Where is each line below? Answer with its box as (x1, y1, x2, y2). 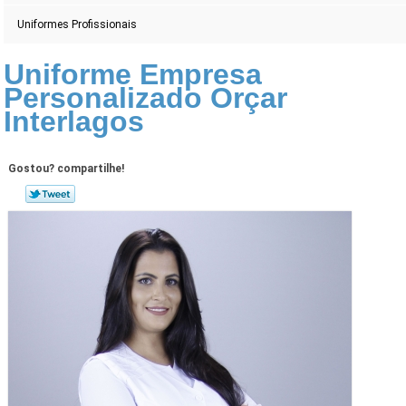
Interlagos (4, 105, 145, 139)
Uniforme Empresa (4, 58, 263, 92)
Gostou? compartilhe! (7, 162, 124, 176)
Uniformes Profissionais (17, 18, 138, 32)
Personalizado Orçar (4, 82, 288, 115)
